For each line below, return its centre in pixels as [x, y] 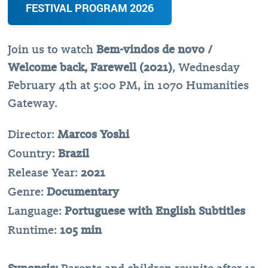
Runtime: [34, 230]
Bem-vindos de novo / [154, 49]
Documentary [83, 191]
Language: [36, 211]
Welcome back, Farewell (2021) [90, 67]
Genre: [27, 191]
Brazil [72, 153]
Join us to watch [52, 49]
